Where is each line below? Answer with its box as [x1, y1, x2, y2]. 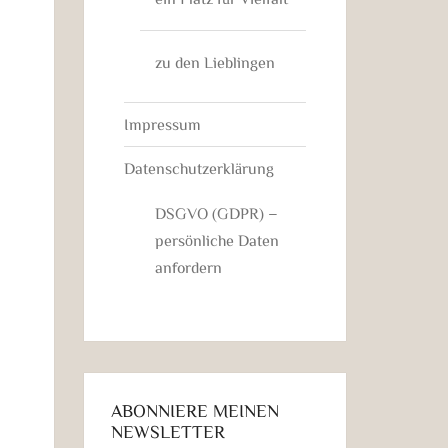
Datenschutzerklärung [123, 159, 274, 176]
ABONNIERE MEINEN [110, 400, 279, 419]
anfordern [154, 258, 222, 275]
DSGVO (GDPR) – [154, 204, 278, 221]
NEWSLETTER [110, 421, 225, 440]
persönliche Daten [154, 231, 279, 248]
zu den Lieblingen [154, 53, 275, 70]
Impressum [123, 115, 201, 132]
